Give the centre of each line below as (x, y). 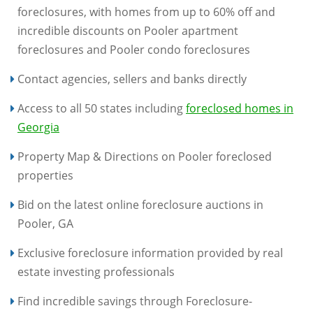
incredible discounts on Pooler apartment (128, 31)
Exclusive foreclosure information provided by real (150, 253)
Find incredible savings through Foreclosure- (135, 301)
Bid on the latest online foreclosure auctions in (140, 205)
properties (45, 175)
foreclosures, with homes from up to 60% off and (146, 12)
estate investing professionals (96, 272)
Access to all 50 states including (102, 108)
